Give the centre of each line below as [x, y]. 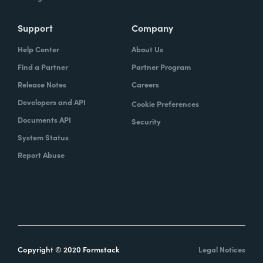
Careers [145, 84]
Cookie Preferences [165, 103]
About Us [147, 49]
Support [35, 27]
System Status [43, 137]
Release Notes [42, 84]
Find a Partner [43, 66]
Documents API [44, 119]
